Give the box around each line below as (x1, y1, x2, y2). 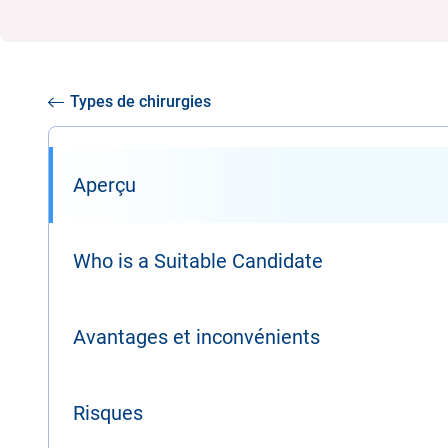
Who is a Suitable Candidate (73, 249, 323, 273)
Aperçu (73, 173, 136, 197)
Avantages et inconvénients (73, 325, 320, 349)
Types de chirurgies (70, 92, 211, 111)
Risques (73, 401, 143, 425)
